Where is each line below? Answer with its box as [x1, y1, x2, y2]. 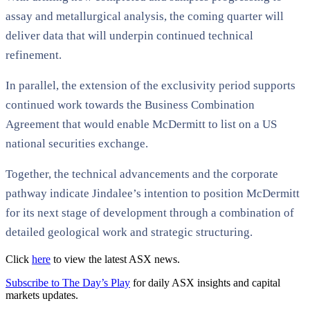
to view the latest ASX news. [53, 253, 180, 265]
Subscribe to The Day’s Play [6, 276, 130, 289]
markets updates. [6, 289, 78, 301]
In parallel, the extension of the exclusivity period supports [6, 78, 295, 92]
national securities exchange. [6, 136, 148, 150]
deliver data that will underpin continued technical [6, 28, 253, 42]
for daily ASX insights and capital [133, 276, 280, 289]
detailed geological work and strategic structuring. [6, 225, 253, 239]
